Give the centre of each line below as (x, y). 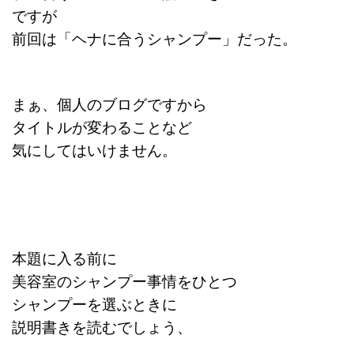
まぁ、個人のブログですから (109, 103)
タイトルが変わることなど (102, 126)
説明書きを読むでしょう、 (102, 326)
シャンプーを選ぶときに (94, 303)
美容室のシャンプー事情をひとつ (124, 280)
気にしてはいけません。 (94, 149)
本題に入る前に (64, 257)
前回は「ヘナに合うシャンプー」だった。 (154, 38)
